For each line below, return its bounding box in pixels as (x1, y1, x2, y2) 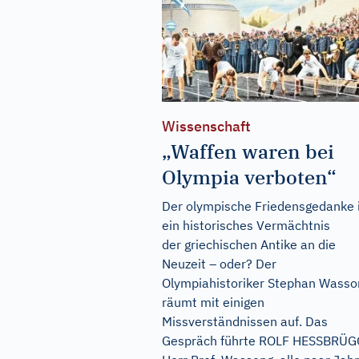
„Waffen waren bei (162, 139, 334, 165)
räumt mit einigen (162, 294, 264, 311)
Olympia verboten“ (162, 164, 337, 191)
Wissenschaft (162, 117, 251, 136)
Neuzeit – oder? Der (162, 256, 276, 272)
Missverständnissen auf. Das (162, 313, 328, 330)
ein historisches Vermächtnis (162, 217, 330, 234)
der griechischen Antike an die (162, 236, 336, 253)
